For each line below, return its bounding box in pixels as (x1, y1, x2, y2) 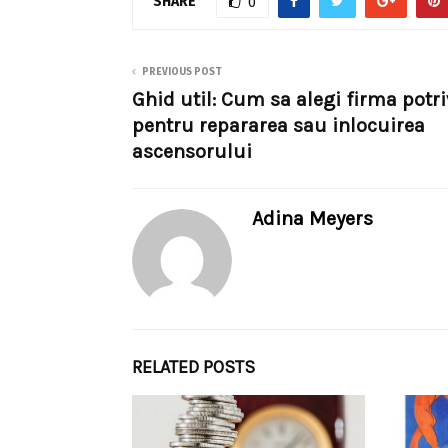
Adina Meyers (252, 207, 373, 231)
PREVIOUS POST (142, 66, 222, 79)
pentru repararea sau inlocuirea (132, 114, 425, 138)
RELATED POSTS (132, 356, 255, 379)
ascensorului (132, 140, 252, 164)
